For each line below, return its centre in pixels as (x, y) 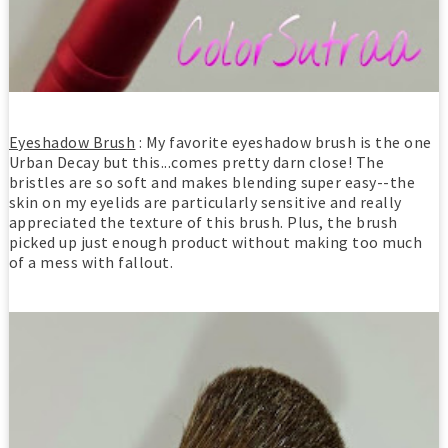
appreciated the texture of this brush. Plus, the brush (203, 221)
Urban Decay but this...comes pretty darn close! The (196, 161)
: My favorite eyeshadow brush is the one (283, 141)
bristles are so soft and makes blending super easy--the (212, 181)
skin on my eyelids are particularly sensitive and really (205, 201)
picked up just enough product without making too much (215, 241)
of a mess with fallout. (91, 261)
